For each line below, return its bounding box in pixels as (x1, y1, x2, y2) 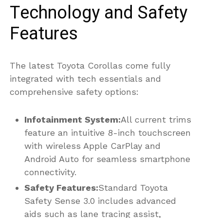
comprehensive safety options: (10, 86, 139, 97)
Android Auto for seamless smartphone (24, 153, 190, 164)
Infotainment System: (24, 114, 121, 125)
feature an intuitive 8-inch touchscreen (24, 127, 191, 138)
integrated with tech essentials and (10, 73, 161, 84)
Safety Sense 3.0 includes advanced (24, 195, 176, 206)
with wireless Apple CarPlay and (24, 140, 161, 151)
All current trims (121, 114, 191, 125)
